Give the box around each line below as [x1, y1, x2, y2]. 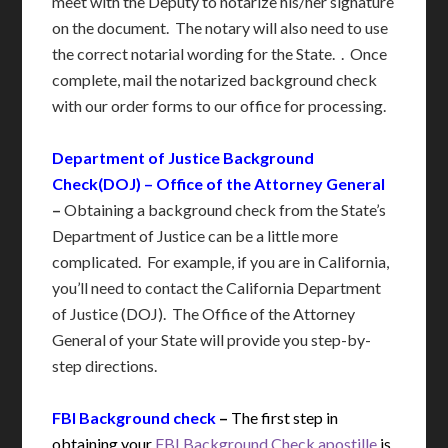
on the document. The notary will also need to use [52, 18, 389, 38]
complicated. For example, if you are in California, [52, 252, 390, 272]
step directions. [52, 356, 158, 376]
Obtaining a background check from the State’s [64, 200, 387, 220]
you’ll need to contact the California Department [52, 278, 382, 298]
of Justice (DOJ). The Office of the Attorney [52, 304, 356, 324]
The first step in [228, 408, 339, 428]
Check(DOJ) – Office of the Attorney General [52, 174, 386, 194]
